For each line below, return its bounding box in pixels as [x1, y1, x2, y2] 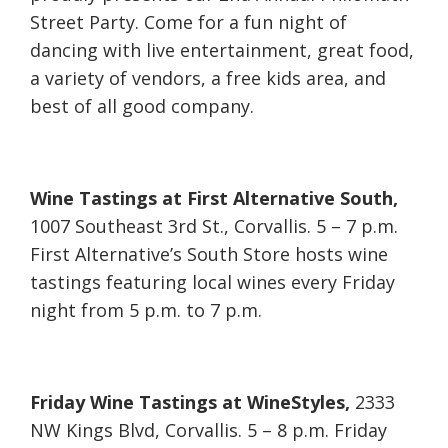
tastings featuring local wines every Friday [30, 270, 395, 295]
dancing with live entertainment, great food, [30, 38, 414, 63]
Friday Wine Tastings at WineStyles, [30, 390, 350, 415]
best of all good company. [30, 94, 254, 119]
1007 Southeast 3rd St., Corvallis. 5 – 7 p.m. [30, 214, 398, 239]
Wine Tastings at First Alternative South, [30, 186, 398, 211]
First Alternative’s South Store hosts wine [30, 242, 388, 267]
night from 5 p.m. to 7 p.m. [30, 298, 262, 323]
